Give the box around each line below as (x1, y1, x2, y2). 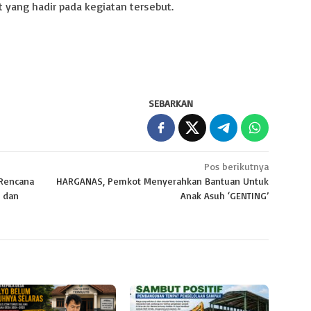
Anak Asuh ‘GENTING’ (180, 190, 269, 202)
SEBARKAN (149, 97, 194, 110)
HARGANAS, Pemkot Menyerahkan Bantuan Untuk (56, 175, 269, 187)
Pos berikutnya (204, 160, 269, 173)
